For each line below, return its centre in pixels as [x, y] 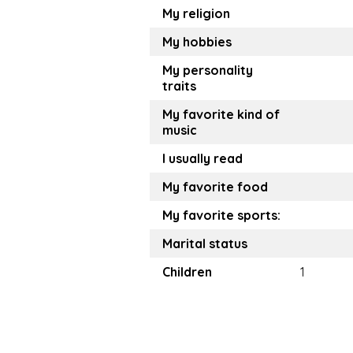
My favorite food [215, 187]
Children [187, 272]
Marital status [205, 244]
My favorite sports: [221, 216]
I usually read [203, 159]
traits [179, 86]
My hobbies [197, 42]
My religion [196, 14]
